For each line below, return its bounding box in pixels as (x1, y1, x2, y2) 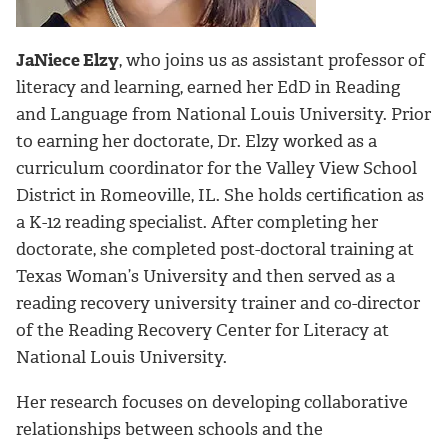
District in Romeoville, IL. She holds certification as (16, 184, 424, 207)
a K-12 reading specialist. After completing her (16, 211, 378, 234)
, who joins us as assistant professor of (119, 49, 425, 72)
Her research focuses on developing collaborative (16, 391, 408, 414)
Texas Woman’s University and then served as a (16, 265, 395, 288)
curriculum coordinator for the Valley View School (16, 157, 417, 180)
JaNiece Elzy (16, 49, 119, 72)
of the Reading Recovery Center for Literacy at (16, 319, 389, 342)
